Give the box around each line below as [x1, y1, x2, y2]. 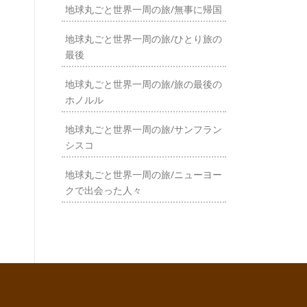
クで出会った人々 [65, 184, 142, 197]
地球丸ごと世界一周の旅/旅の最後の [65, 77, 222, 90]
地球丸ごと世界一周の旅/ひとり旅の [65, 32, 222, 45]
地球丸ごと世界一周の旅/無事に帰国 [65, 3, 222, 16]
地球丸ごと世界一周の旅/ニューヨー [65, 168, 222, 181]
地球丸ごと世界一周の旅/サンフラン [65, 123, 222, 136]
